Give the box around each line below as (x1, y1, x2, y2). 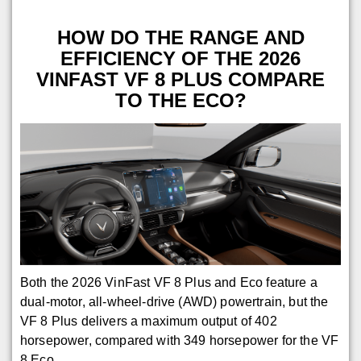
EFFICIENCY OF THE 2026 (60, 47, 301, 69)
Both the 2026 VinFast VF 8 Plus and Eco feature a (20, 276, 317, 290)
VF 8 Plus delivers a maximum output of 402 (20, 314, 277, 329)
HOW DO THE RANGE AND (56, 26, 305, 48)
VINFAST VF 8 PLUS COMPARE (36, 68, 325, 90)
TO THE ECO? (114, 89, 247, 111)
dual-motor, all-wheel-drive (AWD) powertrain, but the (20, 295, 329, 309)
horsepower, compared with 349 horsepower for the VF (20, 334, 339, 348)
